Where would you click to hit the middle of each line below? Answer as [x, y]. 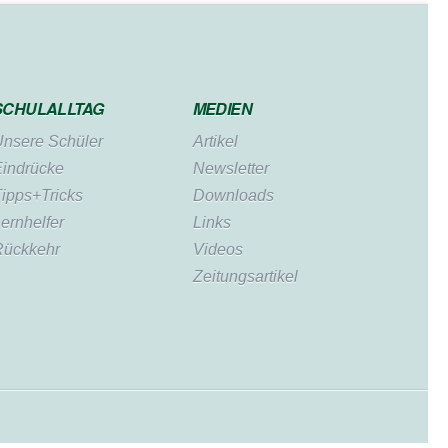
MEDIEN [222, 108]
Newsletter [230, 168]
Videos [217, 249]
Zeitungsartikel [245, 276]
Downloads [233, 195]
